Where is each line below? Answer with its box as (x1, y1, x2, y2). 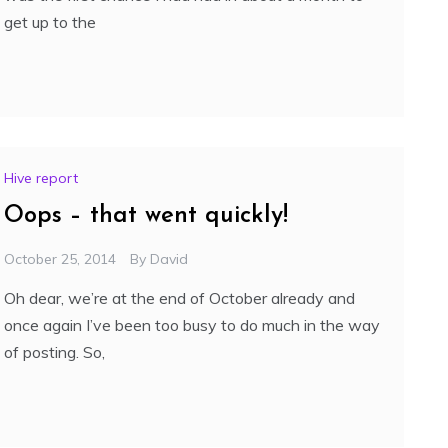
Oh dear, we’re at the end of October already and (4, 288, 355, 309)
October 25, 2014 (4, 250, 116, 269)
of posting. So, (4, 342, 105, 363)
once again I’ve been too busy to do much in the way (4, 315, 380, 336)
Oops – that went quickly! (4, 204, 288, 229)
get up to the (4, 12, 96, 33)
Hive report (4, 169, 78, 188)
